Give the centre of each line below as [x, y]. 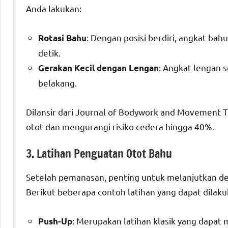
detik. [49, 52]
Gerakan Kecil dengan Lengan [98, 68]
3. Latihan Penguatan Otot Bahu [99, 153]
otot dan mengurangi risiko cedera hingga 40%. [120, 126]
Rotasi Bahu [62, 38]
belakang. [58, 82]
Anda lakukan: [54, 8]
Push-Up [55, 221]
